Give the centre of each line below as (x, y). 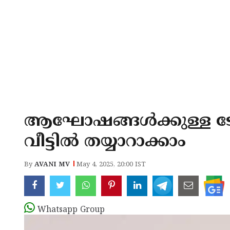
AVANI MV (52, 165)
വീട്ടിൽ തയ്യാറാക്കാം (105, 142)
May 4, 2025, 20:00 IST (111, 165)
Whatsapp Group (71, 210)
